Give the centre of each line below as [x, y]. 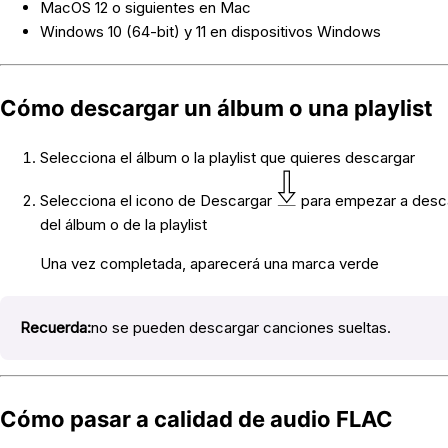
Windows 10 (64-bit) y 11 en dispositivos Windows [210, 32]
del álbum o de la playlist [123, 224]
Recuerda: [55, 327]
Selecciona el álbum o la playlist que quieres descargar [227, 158]
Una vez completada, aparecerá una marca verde [209, 263]
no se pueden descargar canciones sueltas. [240, 327]
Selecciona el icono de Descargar [157, 200]
